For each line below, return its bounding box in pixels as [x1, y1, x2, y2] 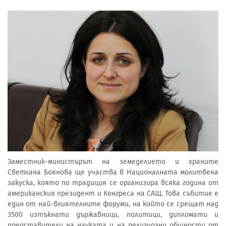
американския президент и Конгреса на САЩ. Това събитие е [8, 189, 218, 198]
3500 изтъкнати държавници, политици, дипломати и [8, 210, 218, 219]
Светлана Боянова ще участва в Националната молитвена [8, 167, 218, 177]
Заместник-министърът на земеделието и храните [8, 157, 218, 166]
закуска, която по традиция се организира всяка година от [8, 178, 218, 187]
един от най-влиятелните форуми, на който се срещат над [8, 199, 218, 208]
